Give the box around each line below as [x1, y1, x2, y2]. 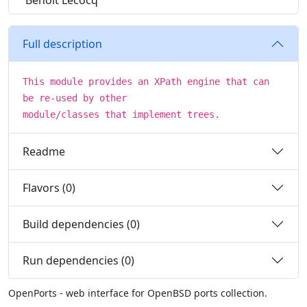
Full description [23, 36, 102, 51]
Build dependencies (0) [23, 216, 140, 232]
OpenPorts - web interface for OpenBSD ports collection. [8, 286, 267, 299]
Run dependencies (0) [23, 252, 134, 268]
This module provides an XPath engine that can [23, 76, 269, 87]
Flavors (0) [23, 180, 75, 195]
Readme [23, 143, 65, 159]
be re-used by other [23, 93, 127, 103]
